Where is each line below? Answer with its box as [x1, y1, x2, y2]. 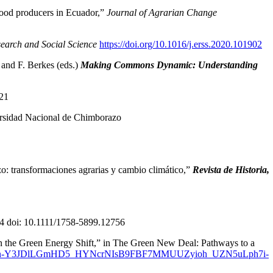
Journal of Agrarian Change [107, 7, 217, 18]
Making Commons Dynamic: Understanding [80, 60, 258, 71]
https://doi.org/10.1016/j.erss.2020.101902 [99, 39, 262, 50]
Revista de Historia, [193, 165, 269, 175]
